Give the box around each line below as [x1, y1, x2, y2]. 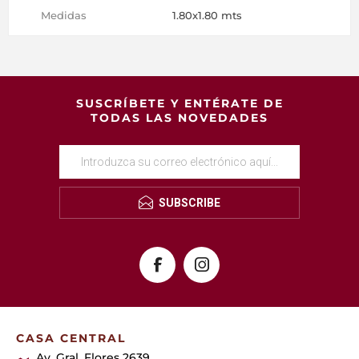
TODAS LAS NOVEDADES [91, 110, 268, 125]
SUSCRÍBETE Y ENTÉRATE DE [75, 95, 284, 111]
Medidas [41, 8, 87, 22]
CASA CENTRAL [16, 330, 126, 345]
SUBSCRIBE [159, 196, 220, 209]
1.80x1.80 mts [172, 8, 242, 22]
